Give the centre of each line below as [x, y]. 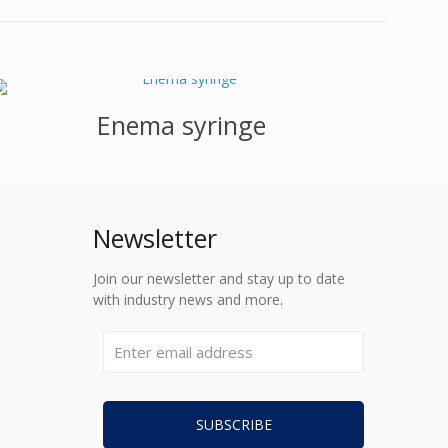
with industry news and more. [188, 299]
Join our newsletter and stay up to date [219, 278]
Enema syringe [182, 125]
